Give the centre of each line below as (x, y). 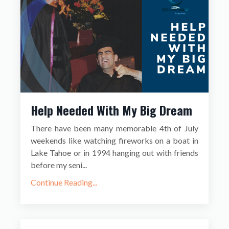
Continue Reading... (64, 182)
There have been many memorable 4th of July (114, 128)
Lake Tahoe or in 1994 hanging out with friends (114, 153)
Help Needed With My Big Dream (111, 110)
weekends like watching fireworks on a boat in (114, 141)
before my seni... (59, 165)
